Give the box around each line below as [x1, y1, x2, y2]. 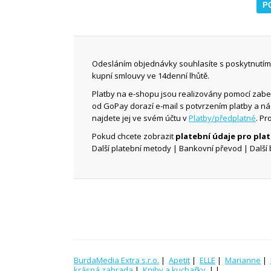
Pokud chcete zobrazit [92, 131, 175, 142]
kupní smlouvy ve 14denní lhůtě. [92, 70, 209, 81]
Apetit [169, 255, 190, 266]
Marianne [225, 255, 261, 266]
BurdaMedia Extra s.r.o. [74, 255, 159, 266]
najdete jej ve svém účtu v [92, 113, 189, 123]
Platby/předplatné [189, 113, 256, 123]
